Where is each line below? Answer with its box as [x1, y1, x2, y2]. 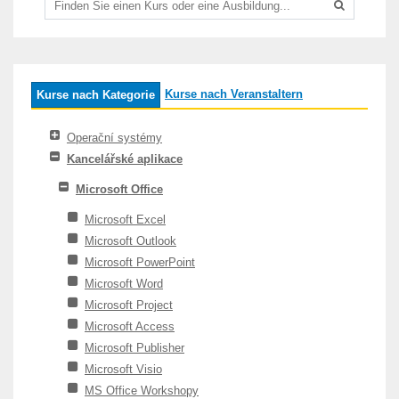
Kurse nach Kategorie [37, 88, 155, 102]
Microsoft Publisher [85, 341, 184, 354]
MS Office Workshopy [85, 384, 199, 397]
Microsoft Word [85, 277, 163, 290]
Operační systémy [67, 131, 162, 144]
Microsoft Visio [85, 362, 162, 376]
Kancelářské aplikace [67, 152, 183, 166]
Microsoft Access [85, 320, 175, 333]
